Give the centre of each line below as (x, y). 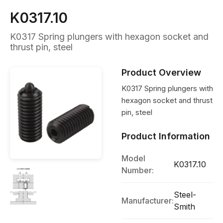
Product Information (166, 136)
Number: (138, 170)
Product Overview (161, 72)
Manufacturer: (148, 201)
